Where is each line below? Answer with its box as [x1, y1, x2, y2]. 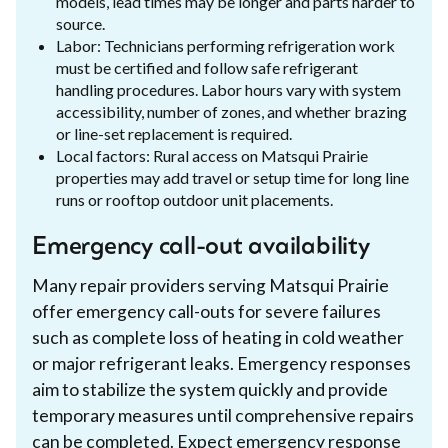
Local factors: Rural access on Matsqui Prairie [56, 145, 368, 165]
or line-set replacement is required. [56, 123, 292, 143]
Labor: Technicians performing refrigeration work [56, 35, 395, 55]
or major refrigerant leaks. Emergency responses [32, 352, 411, 374]
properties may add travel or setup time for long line [56, 167, 409, 187]
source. [56, 13, 105, 33]
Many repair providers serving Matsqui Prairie [32, 274, 389, 296]
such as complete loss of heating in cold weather [32, 326, 404, 348]
